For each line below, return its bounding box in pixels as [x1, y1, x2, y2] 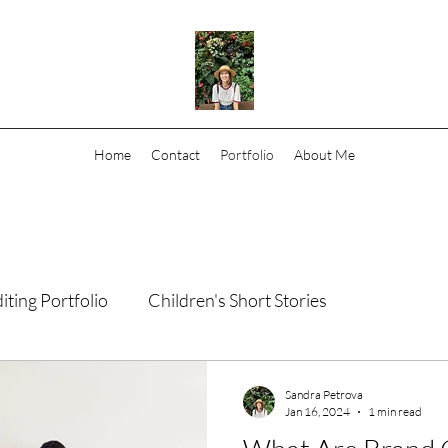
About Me [293, 146, 355, 163]
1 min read [368, 404, 422, 419]
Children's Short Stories [148, 288, 327, 311]
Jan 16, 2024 [285, 404, 350, 419]
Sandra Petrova [285, 387, 363, 402]
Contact [150, 146, 200, 163]
